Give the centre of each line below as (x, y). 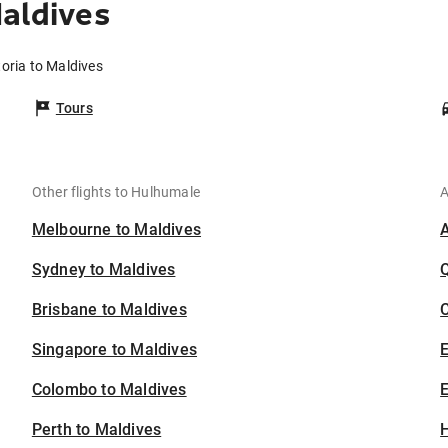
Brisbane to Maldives (109, 310)
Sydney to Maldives (103, 270)
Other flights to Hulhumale (116, 192)
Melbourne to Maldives (116, 230)
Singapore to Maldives (114, 350)
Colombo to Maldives (109, 390)
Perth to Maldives (96, 430)
